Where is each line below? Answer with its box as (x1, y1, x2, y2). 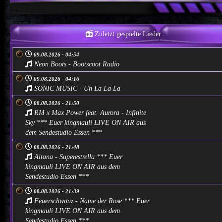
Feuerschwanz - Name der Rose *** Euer (32, 197, 150, 205)
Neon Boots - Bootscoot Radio (32, 60, 119, 68)
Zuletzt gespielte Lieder (92, 30, 161, 38)
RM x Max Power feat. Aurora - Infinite (32, 109, 146, 116)
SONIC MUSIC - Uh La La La (32, 84, 120, 92)
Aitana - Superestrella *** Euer (32, 153, 122, 161)
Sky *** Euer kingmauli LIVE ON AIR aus (25, 118, 146, 126)
